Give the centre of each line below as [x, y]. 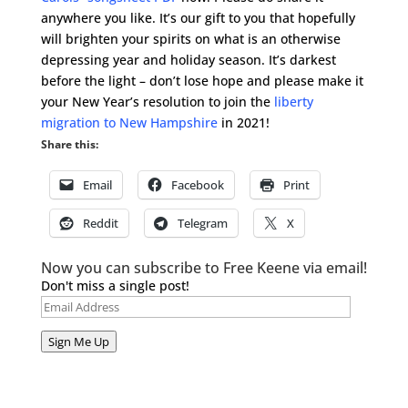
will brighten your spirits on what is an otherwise [190, 39]
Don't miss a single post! [115, 286]
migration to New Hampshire [129, 122]
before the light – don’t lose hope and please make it [202, 81]
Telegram [202, 223]
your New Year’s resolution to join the [157, 102]
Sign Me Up [78, 342]
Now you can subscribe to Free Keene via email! [204, 268]
